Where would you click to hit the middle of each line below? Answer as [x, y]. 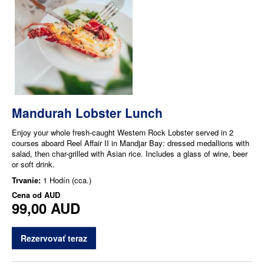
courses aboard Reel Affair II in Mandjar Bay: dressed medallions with [131, 143]
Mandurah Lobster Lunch [87, 112]
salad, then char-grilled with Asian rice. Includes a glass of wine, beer [130, 153]
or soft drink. [33, 164]
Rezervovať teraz [54, 238]
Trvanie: [27, 180]
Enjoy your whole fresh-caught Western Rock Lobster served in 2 [123, 132]
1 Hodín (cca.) [67, 180]
